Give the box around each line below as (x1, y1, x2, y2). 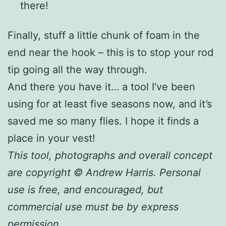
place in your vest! (8, 132, 95, 144)
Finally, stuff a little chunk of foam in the (8, 29, 200, 41)
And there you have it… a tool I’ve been (8, 80, 195, 93)
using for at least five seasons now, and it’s (8, 97, 212, 110)
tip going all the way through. (8, 63, 147, 76)
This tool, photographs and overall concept (8, 149, 212, 161)
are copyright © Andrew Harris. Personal (8, 166, 201, 179)
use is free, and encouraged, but (8, 183, 163, 196)
